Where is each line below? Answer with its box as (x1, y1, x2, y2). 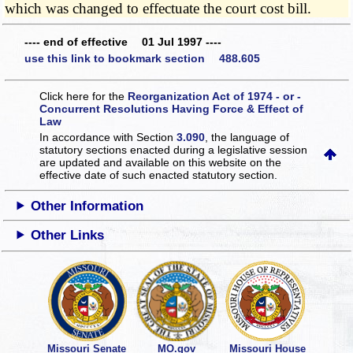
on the (250, 155, 282, 169)
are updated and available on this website (39, 155, 251, 169)
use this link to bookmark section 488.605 (24, 52, 260, 65)
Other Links (31, 227, 105, 243)
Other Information (31, 198, 144, 214)
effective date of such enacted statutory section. (39, 168, 278, 181)
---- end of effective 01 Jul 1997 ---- (24, 35, 221, 48)
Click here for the (39, 89, 128, 102)
